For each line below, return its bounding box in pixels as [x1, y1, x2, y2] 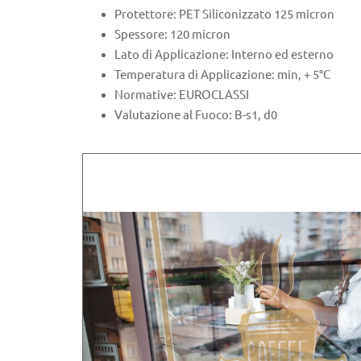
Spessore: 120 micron [114, 27, 230, 41]
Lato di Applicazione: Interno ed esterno [114, 47, 334, 61]
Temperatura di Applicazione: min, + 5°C [114, 67, 330, 81]
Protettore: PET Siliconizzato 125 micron [114, 6, 334, 21]
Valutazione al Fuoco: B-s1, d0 [114, 107, 277, 122]
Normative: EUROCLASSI [114, 87, 249, 102]
